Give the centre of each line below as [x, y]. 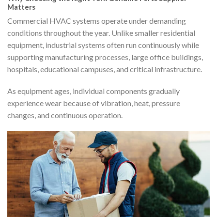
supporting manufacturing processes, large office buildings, [105, 57]
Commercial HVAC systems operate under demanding [97, 21]
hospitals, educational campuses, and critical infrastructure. [105, 69]
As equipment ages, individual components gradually [93, 91]
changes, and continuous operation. [65, 115]
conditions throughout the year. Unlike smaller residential [101, 33]
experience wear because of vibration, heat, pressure [94, 103]
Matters [21, 7]
